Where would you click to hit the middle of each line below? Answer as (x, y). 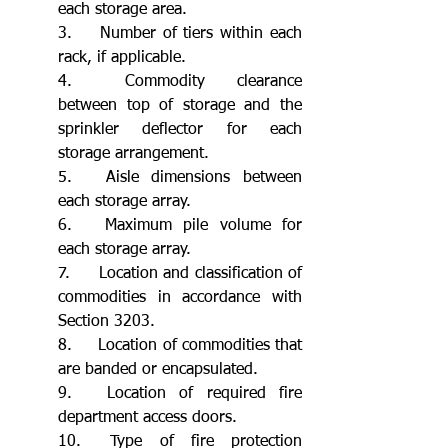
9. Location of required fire (65, 393)
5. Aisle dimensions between (65, 177)
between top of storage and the (180, 105)
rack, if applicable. (122, 57)
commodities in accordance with (180, 297)
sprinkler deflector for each (180, 129)
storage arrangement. (133, 153)
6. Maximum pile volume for (65, 225)
